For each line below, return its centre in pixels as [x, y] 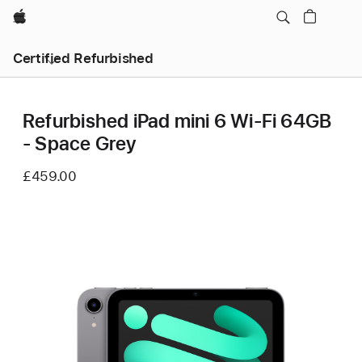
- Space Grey [80, 143]
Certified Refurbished [83, 58]
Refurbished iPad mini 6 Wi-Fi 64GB [177, 121]
